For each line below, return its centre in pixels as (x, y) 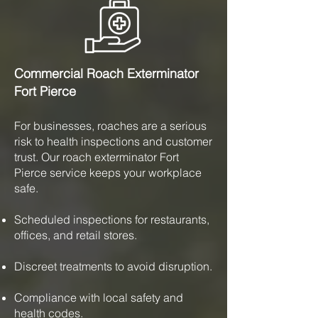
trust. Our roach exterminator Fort (97, 157)
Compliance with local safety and (99, 297)
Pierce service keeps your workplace (108, 172)
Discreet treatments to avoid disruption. (113, 266)
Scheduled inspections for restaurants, (112, 219)
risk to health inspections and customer (113, 141)
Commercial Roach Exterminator (106, 73)
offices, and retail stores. (76, 235)
